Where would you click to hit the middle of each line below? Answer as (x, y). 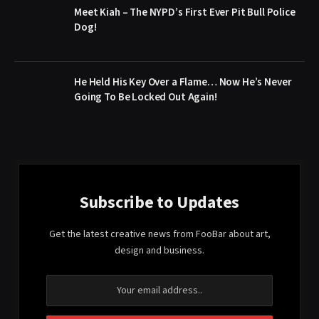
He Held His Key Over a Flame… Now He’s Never (183, 82)
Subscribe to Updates (159, 202)
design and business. (159, 250)
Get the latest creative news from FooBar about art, (159, 234)
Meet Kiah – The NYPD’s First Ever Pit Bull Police (185, 12)
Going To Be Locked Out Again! (146, 97)
